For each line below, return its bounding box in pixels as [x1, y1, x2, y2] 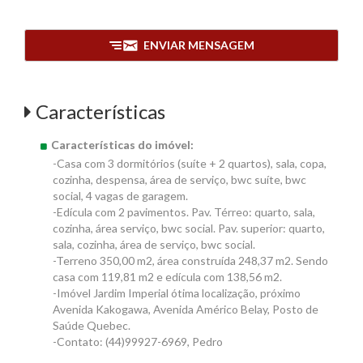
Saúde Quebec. [53, 318, 130, 332]
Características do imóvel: [49, 138, 194, 152]
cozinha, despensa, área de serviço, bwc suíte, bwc [53, 173, 306, 186]
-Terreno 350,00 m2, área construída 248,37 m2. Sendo [53, 254, 328, 267]
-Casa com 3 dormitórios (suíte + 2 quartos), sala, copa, [53, 156, 327, 170]
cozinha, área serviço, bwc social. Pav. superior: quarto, [53, 221, 325, 235]
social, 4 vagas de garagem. [53, 189, 188, 203]
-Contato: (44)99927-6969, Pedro [53, 335, 223, 348]
